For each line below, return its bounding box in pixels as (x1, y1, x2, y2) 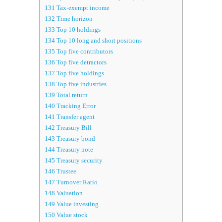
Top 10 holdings (55, 26, 101, 34)
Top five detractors (55, 58, 107, 66)
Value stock (55, 211, 88, 219)
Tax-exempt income (55, 4, 110, 12)
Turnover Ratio (55, 178, 98, 186)
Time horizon (55, 15, 93, 23)
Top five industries (55, 80, 107, 88)
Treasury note (55, 146, 93, 154)
